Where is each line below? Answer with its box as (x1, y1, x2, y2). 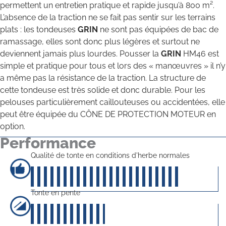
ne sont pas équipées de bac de (100, 25, 218, 35)
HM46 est (183, 49, 219, 59)
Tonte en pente (30, 188, 80, 197)
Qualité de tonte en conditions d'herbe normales (30, 151, 190, 159)
